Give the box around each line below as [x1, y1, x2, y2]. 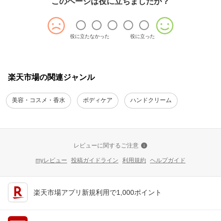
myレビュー [36, 156, 67, 164]
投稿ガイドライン [71, 156, 118, 164]
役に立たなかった [70, 33, 110, 39]
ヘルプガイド [150, 156, 185, 164]
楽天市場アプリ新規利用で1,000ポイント [34, 188, 162, 196]
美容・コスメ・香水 [12, 97, 65, 104]
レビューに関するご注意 [74, 142, 139, 149]
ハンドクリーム [130, 97, 172, 104]
